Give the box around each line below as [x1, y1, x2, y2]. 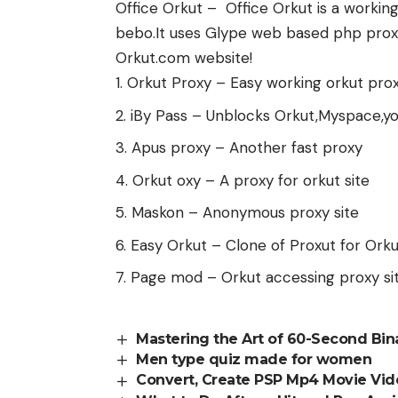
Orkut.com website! [115, 48, 252, 68]
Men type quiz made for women [136, 351, 372, 369]
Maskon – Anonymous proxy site [131, 203, 359, 223]
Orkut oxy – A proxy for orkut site [132, 170, 370, 190]
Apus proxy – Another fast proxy [131, 138, 362, 158]
